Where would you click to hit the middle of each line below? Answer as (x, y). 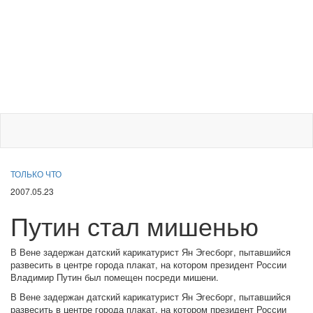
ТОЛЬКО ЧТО (36, 174)
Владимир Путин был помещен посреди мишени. (115, 277)
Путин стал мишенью (134, 225)
